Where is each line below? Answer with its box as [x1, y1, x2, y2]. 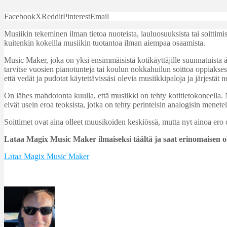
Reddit [42, 12, 63, 21]
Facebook [4, 12, 35, 21]
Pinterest [63, 12, 90, 21]
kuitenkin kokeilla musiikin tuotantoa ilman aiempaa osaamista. [4, 39, 205, 47]
